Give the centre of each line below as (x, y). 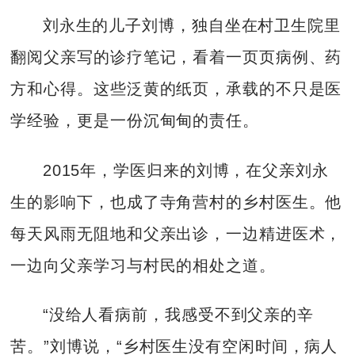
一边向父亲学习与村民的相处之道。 (143, 265)
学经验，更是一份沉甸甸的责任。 (135, 121)
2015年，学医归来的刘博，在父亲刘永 (185, 170)
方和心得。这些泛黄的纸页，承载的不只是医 (176, 89)
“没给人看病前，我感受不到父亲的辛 (178, 315)
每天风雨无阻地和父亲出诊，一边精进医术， (176, 233)
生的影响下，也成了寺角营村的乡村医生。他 (176, 202)
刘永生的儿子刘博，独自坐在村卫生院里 (191, 26)
